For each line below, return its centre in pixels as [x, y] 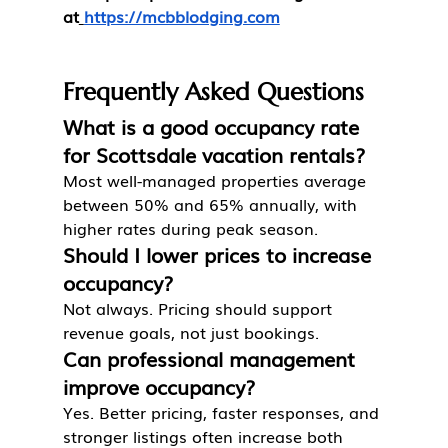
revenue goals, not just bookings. [190, 332]
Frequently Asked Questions [213, 92]
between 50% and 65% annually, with [212, 204]
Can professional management [211, 358]
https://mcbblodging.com [181, 16]
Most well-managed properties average [216, 180]
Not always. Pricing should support [199, 308]
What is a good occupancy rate [213, 126]
